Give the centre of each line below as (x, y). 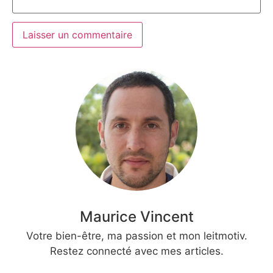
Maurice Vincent (136, 216)
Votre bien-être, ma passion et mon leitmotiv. (136, 236)
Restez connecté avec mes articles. (136, 251)
